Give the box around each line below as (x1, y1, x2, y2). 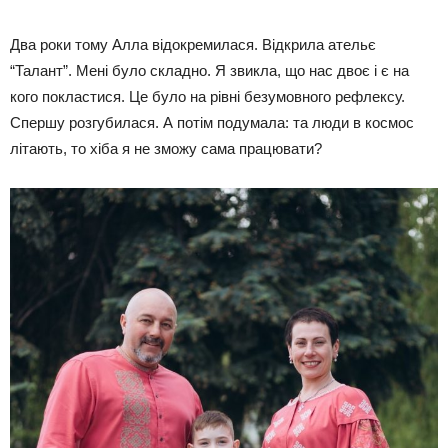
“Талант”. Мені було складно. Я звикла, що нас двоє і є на (10, 62, 409, 80)
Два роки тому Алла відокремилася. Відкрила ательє (10, 36, 376, 54)
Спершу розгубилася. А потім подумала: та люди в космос (10, 114, 414, 132)
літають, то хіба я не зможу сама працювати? (10, 140, 322, 158)
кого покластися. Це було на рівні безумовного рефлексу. (10, 88, 405, 106)
